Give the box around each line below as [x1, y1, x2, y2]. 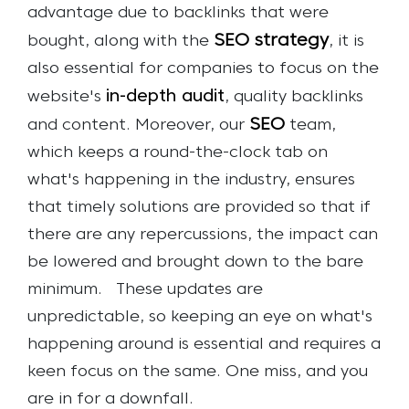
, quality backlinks [225, 89, 363, 105]
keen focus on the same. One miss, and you [27, 363, 368, 380]
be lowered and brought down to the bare [27, 254, 363, 270]
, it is [329, 33, 364, 49]
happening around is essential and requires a [27, 336, 381, 352]
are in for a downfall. [27, 391, 198, 407]
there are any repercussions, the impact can [27, 226, 378, 243]
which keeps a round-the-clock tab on [27, 144, 328, 161]
